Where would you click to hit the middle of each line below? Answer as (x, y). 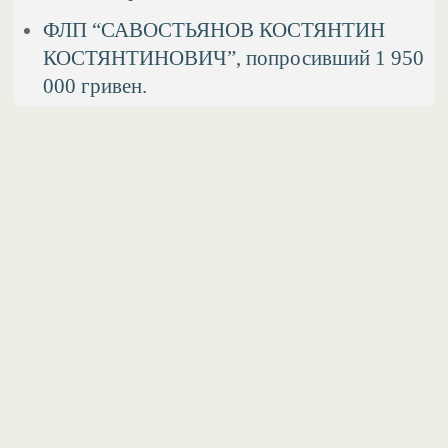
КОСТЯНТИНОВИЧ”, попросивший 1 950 (234, 58)
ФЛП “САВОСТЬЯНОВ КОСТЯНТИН (214, 30)
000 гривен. (95, 86)
